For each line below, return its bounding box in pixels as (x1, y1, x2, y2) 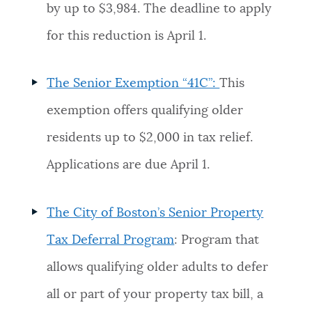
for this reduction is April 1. (47, 30, 207, 43)
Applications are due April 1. (47, 159, 210, 172)
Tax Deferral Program (47, 233, 175, 247)
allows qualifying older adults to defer (47, 260, 269, 274)
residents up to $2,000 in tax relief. (47, 132, 253, 145)
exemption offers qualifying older (47, 104, 244, 118)
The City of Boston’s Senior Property (47, 206, 264, 219)
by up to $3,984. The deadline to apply (47, 3, 272, 16)
